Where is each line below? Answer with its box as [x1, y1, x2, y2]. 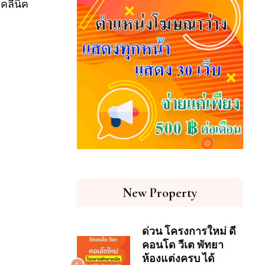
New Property [122, 185, 198, 201]
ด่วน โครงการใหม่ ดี [141, 225, 236, 238]
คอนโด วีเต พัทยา [141, 238, 224, 252]
